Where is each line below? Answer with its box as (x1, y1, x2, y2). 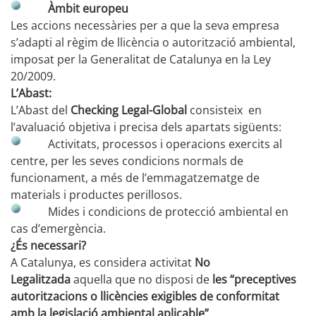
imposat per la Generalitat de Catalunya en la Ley (11, 51, 271, 67)
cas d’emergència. (11, 221, 106, 236)
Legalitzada (11, 272, 73, 287)
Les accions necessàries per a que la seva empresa (11, 18, 279, 33)
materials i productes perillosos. (11, 187, 182, 202)
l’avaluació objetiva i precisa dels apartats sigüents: (11, 119, 281, 135)
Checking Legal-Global (71, 102, 190, 118)
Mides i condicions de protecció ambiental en (48, 204, 288, 219)
